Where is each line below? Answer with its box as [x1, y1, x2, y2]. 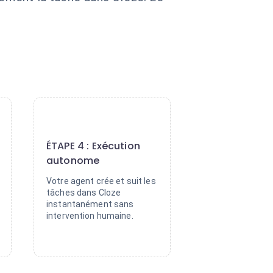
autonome [46, 154, 100, 168]
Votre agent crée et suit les [46, 176, 156, 186]
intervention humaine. [46, 211, 133, 221]
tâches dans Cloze [46, 188, 121, 197]
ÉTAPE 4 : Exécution [46, 139, 140, 153]
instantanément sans [46, 199, 134, 209]
